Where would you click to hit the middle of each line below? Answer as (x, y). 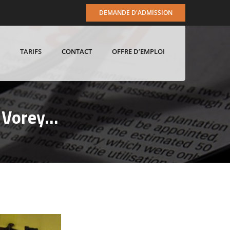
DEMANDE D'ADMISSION (136, 13)
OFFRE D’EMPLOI (138, 51)
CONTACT (77, 51)
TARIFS (31, 51)
